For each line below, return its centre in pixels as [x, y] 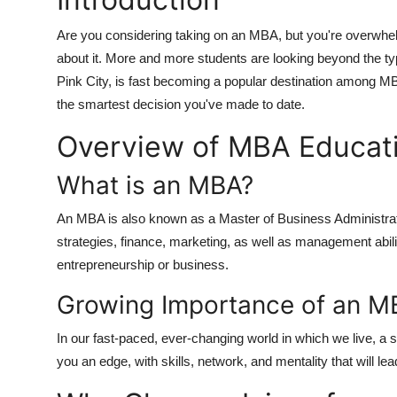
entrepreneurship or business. [143, 264]
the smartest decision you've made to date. [181, 104]
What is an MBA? [155, 185]
